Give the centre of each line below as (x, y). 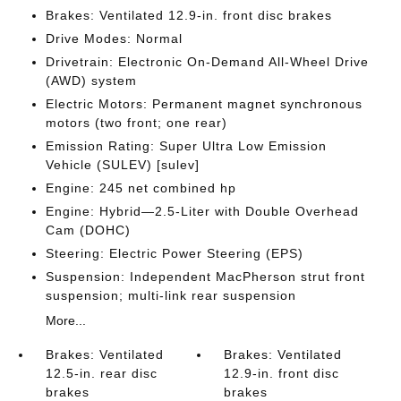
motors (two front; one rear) (136, 123)
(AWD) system (91, 81)
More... (65, 320)
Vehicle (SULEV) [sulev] (122, 165)
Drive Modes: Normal (114, 38)
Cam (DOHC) (88, 230)
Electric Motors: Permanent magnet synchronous (204, 104)
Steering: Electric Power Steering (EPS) (174, 253)
